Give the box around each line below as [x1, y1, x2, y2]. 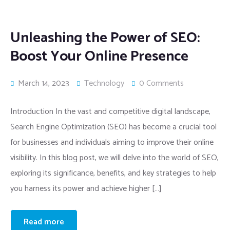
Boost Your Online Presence [10, 45, 188, 68]
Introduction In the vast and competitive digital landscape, [10, 105, 210, 119]
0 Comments [139, 76, 184, 90]
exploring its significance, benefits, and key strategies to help [10, 166, 216, 180]
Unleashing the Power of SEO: [10, 26, 200, 50]
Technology [84, 76, 124, 90]
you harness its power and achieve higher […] [10, 182, 162, 196]
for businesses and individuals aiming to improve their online [10, 136, 214, 149]
